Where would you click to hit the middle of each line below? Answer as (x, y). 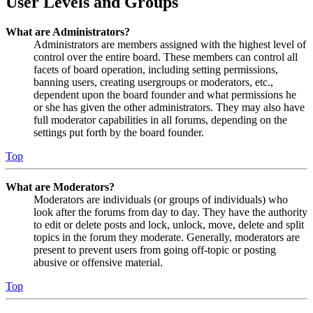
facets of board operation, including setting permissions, (156, 70)
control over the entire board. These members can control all (166, 57)
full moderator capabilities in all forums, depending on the (160, 120)
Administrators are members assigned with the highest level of (170, 45)
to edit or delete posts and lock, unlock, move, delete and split (169, 225)
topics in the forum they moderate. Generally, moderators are (167, 238)
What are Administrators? (68, 32)
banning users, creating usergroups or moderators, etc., (153, 82)
